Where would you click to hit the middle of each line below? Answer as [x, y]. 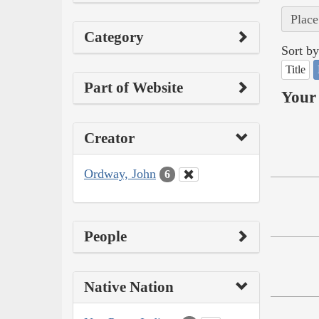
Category [114, 37]
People [105, 237]
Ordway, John [120, 173]
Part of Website [134, 87]
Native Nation [129, 287]
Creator [109, 138]
